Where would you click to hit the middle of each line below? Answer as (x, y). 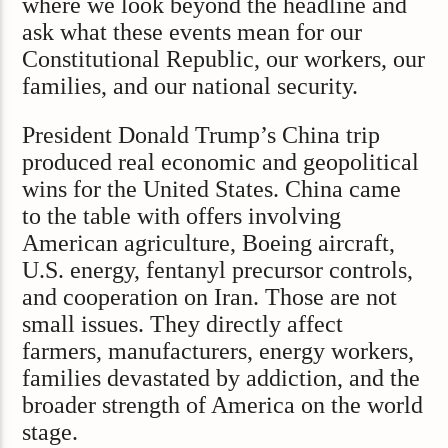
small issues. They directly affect (183, 324)
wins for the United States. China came (212, 189)
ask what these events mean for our (192, 32)
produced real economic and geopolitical (221, 162)
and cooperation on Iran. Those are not (210, 297)
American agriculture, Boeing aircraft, (209, 243)
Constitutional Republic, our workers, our (224, 59)
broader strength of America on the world (223, 405)
